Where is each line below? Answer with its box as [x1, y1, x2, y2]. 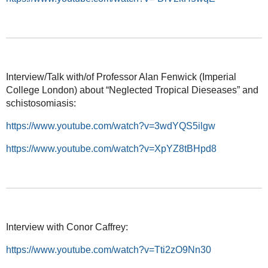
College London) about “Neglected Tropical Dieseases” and [5, 84, 258, 95]
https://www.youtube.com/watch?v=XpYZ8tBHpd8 [5, 143, 217, 154]
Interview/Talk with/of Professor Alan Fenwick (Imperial [5, 71, 236, 82]
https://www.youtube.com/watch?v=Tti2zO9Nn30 [5, 244, 211, 255]
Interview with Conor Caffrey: [5, 221, 128, 232]
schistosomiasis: [5, 98, 76, 108]
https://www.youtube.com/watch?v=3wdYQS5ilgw [5, 120, 215, 131]
